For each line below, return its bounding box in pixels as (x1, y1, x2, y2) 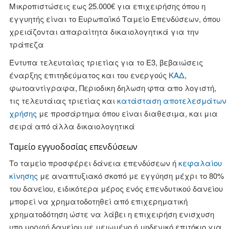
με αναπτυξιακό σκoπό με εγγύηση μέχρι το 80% (37, 170, 224, 181)
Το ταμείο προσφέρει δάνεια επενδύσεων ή (9, 157, 178, 168)
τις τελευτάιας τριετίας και (9, 95, 117, 106)
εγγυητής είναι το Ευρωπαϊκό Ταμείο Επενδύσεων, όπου (9, 13, 220, 24)
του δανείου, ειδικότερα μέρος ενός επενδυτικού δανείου (9, 183, 223, 194)
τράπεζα (9, 39, 44, 50)
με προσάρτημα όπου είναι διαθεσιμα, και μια (36, 108, 218, 119)
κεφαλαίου (178, 157, 222, 168)
